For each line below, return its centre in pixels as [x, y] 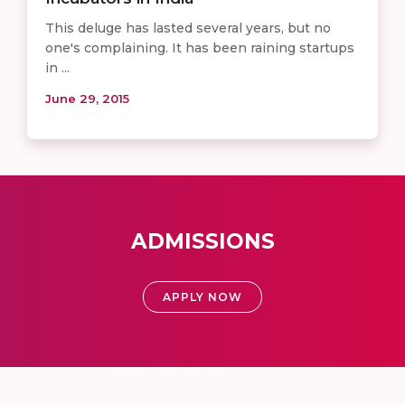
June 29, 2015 [87, 98]
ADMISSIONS [202, 241]
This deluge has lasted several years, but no [188, 28]
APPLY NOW [202, 297]
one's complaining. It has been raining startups [200, 47]
